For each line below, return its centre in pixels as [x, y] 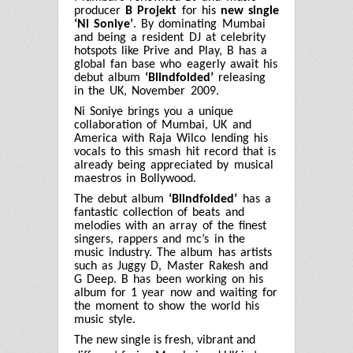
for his [199, 11]
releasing [240, 78]
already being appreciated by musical [174, 165]
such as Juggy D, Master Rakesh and [171, 266]
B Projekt [151, 11]
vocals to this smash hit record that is [175, 152]
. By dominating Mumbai [199, 25]
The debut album [122, 199]
